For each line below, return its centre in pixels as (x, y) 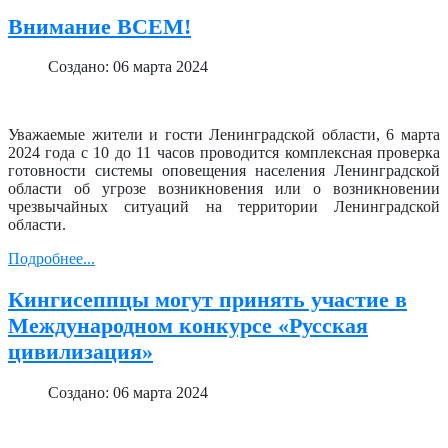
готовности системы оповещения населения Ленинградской (224, 171)
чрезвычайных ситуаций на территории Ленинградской (224, 207)
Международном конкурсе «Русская (188, 326)
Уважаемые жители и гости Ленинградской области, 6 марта (224, 135)
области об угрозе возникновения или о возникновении (224, 189)
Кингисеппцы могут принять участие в (207, 300)
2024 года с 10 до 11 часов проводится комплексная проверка (224, 153)
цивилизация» (80, 352)
